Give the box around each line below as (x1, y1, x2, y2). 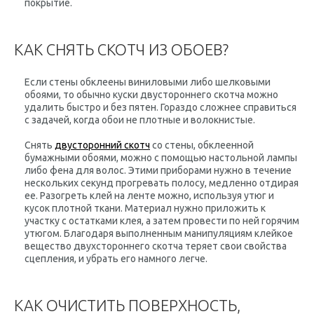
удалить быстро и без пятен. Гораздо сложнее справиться (25, 102, 296, 113)
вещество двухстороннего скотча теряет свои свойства (25, 240, 287, 252)
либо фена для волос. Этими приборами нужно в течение (25, 165, 292, 176)
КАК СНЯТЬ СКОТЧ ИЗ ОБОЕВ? (14, 41, 228, 58)
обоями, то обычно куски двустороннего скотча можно (25, 89, 278, 100)
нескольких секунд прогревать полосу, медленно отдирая (25, 177, 299, 189)
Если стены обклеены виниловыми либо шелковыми (25, 76, 271, 88)
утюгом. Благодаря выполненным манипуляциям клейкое (25, 228, 293, 239)
